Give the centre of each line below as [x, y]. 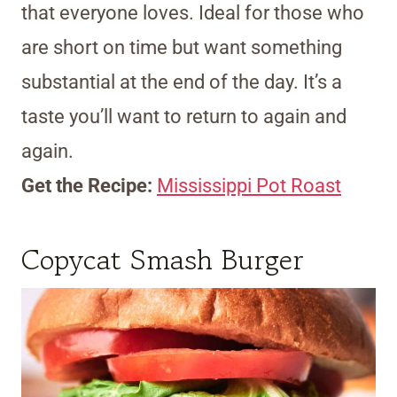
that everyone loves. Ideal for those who [193, 13]
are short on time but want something [182, 48]
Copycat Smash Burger [163, 260]
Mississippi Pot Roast [249, 186]
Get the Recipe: [89, 186]
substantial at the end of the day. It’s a [182, 82]
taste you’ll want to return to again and [184, 117]
